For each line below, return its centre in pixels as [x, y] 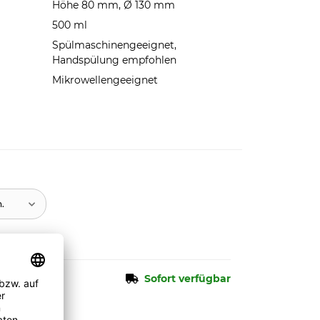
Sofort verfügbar [187, 279]
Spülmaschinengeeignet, [114, 45]
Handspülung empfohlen [114, 60]
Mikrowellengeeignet [105, 80]
